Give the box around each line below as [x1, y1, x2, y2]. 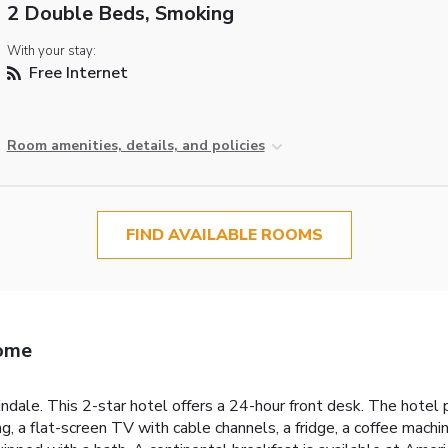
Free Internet [24, 62, 128, 85]
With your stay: [6, 42, 96, 61]
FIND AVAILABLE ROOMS [125, 224, 323, 247]
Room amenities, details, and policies [6, 136, 265, 156]
